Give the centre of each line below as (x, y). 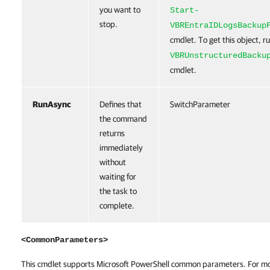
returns (112, 133)
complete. (117, 206)
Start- (184, 10)
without (113, 162)
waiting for (118, 177)
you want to (120, 10)
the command (123, 119)
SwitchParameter (200, 104)
